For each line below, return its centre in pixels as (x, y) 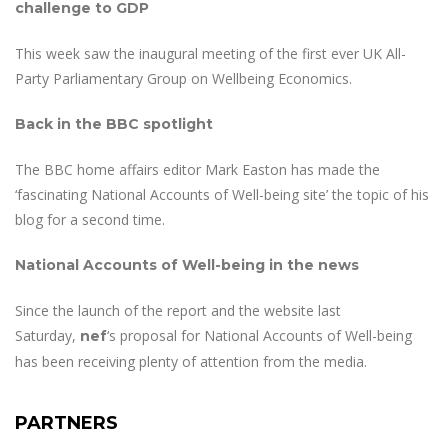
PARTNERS (66, 423)
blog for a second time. (90, 219)
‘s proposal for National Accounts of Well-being (259, 335)
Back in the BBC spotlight (114, 124)
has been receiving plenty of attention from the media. (191, 361)
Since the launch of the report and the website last (178, 310)
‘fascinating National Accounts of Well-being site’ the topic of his (222, 194)
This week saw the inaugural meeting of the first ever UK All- (210, 53)
